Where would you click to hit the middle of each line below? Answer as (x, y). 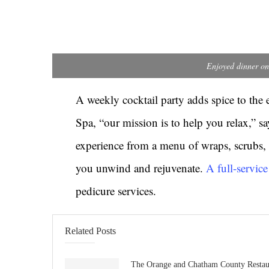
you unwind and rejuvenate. (141, 168)
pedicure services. (116, 190)
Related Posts (90, 231)
